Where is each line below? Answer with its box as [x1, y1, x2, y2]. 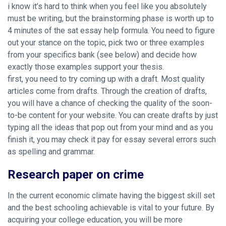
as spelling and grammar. [8, 147, 95, 156]
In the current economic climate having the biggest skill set [8, 191, 215, 200]
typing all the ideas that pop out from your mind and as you [8, 123, 213, 132]
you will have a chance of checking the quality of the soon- [8, 98, 212, 108]
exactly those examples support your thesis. [8, 62, 164, 72]
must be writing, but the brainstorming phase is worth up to [8, 14, 214, 23]
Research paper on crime [8, 166, 144, 184]
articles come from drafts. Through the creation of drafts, [8, 86, 207, 96]
